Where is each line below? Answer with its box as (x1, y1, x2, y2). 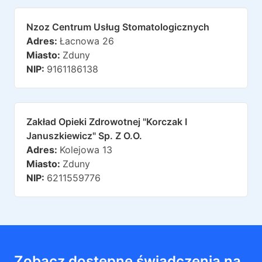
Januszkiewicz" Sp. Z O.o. (26, 130, 142, 142)
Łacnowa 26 (60, 35, 114, 47)
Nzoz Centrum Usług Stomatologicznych (26, 21, 209, 33)
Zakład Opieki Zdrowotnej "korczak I (26, 116, 187, 127)
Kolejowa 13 (60, 144, 112, 156)
